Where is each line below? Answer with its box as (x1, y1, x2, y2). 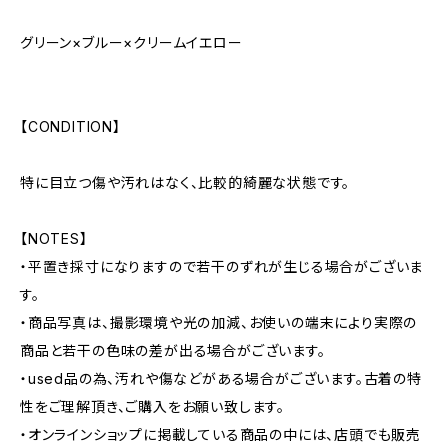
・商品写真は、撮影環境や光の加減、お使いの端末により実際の (20, 314, 418, 331)
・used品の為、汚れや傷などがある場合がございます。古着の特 (20, 370, 422, 387)
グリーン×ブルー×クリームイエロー (20, 34, 243, 51)
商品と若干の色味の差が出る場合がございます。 (20, 342, 326, 359)
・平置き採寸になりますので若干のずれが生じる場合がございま (20, 258, 424, 275)
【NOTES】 (20, 230, 88, 247)
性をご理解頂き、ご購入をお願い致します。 (20, 398, 286, 415)
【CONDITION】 (20, 118, 121, 135)
